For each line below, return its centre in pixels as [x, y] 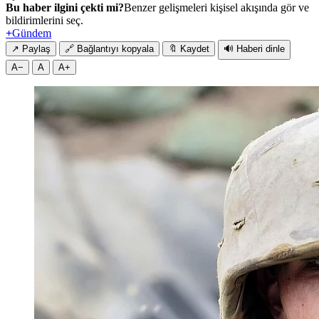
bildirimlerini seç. [45, 20]
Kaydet [195, 48]
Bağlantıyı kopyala [115, 48]
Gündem [32, 33]
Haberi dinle [261, 48]
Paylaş [36, 48]
